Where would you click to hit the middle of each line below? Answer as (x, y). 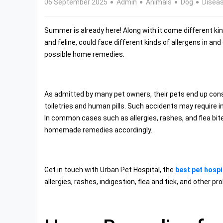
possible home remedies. (84, 54)
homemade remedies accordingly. (98, 130)
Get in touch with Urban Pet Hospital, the (110, 170)
